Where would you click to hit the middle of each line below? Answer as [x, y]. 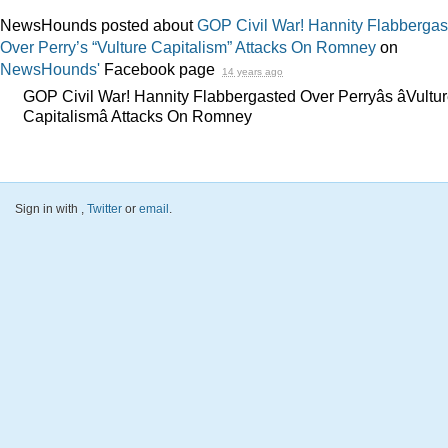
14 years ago [252, 72]
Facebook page [159, 69]
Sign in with [48, 208]
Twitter [104, 208]
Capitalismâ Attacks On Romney [137, 116]
